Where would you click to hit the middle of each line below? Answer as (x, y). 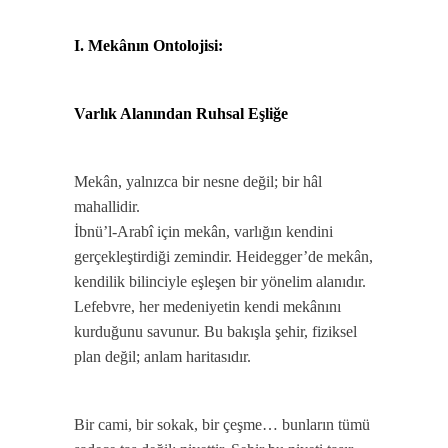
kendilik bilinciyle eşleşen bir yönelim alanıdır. (220, 281)
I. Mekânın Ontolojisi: (148, 45)
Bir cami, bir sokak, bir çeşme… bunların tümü (222, 424)
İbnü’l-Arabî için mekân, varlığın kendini (203, 231)
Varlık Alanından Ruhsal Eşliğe (181, 113)
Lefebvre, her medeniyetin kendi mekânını (207, 306)
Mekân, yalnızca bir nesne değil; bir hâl (198, 181)
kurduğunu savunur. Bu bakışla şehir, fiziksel (215, 331)
